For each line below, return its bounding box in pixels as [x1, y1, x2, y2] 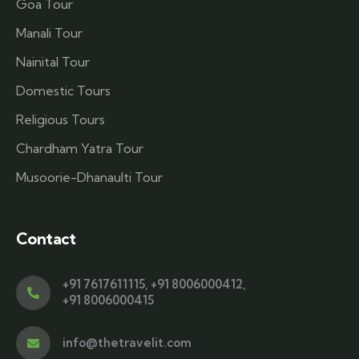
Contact [16, 228, 76, 248]
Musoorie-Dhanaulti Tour [16, 168, 163, 185]
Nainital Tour [16, 53, 90, 70]
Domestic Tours [16, 82, 111, 99]
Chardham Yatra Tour [16, 139, 143, 156]
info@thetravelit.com [63, 335, 192, 351]
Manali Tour [16, 24, 83, 41]
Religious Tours [16, 111, 105, 127]
